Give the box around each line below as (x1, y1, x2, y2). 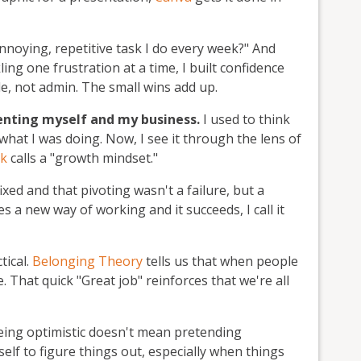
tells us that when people (143, 251, 298, 270)
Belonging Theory (32, 251, 143, 270)
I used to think (200, 110, 290, 128)
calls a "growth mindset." (10, 148, 158, 167)
